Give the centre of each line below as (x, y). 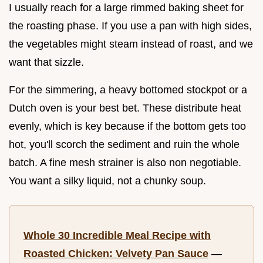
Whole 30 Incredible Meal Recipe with (117, 236)
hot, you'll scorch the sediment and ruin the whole (124, 145)
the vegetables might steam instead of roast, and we (131, 44)
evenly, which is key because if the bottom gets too (127, 127)
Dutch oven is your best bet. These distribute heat (125, 108)
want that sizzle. (46, 63)
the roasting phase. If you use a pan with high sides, (130, 26)
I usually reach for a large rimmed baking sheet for (126, 8)
